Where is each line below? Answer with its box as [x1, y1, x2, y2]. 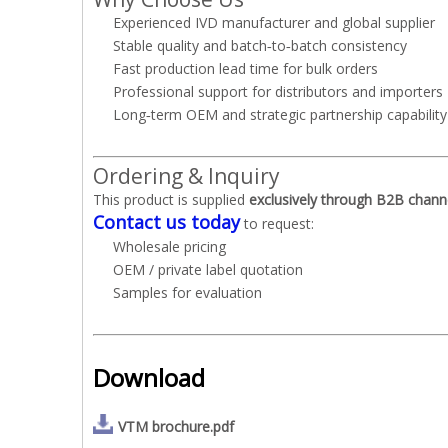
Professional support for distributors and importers [113, 82, 443, 101]
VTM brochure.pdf [118, 417, 234, 436]
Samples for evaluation [113, 283, 262, 302]
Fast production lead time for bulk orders [113, 59, 378, 78]
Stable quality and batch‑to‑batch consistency [113, 36, 407, 55]
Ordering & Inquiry [93, 162, 280, 190]
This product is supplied [93, 190, 249, 209]
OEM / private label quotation [113, 260, 303, 279]
